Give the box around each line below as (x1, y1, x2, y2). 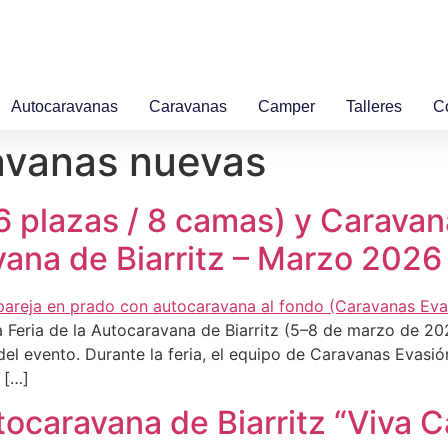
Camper (258, 98, 315, 115)
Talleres (346, 98, 402, 115)
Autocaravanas (11, 98, 118, 115)
